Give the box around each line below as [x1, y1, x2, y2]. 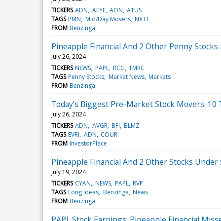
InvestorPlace [70, 139, 108, 147]
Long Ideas [68, 187, 99, 196]
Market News [108, 72, 145, 81]
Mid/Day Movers [85, 14, 131, 23]
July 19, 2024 [51, 167, 86, 176]
